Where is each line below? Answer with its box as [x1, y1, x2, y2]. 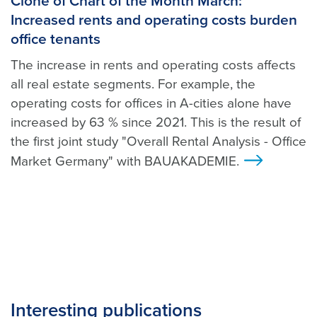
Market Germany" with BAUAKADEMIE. [11, 154, 239, 170]
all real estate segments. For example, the [11, 76, 255, 93]
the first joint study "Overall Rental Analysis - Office [11, 134, 306, 150]
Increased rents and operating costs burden [11, 11, 297, 30]
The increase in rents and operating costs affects [11, 57, 296, 74]
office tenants [11, 30, 100, 49]
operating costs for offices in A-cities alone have [11, 96, 292, 112]
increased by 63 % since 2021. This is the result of [11, 115, 301, 131]
